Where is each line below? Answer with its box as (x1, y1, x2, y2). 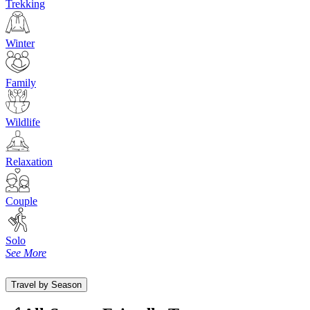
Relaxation (6, 155, 53, 167)
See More (6, 246, 46, 259)
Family (6, 76, 36, 89)
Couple (6, 194, 37, 207)
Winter (6, 37, 35, 49)
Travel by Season (11, 279, 82, 290)
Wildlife (6, 116, 40, 128)
